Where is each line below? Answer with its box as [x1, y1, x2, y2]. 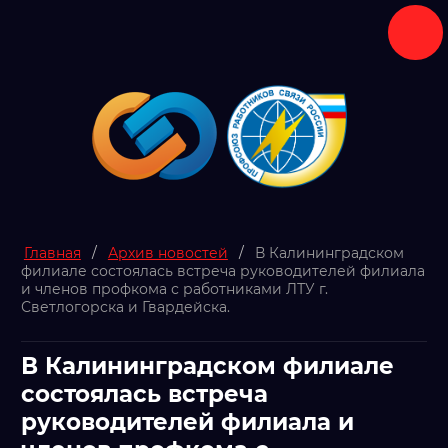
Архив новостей [107, 244, 228, 262]
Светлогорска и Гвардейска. [20, 298, 230, 316]
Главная [23, 244, 81, 262]
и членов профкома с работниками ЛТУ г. [20, 280, 328, 298]
